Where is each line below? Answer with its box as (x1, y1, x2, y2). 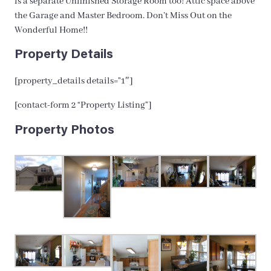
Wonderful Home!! (15, 24, 88, 36)
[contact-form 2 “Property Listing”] (15, 99, 152, 111)
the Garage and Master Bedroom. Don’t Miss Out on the (15, 10, 232, 21)
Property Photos (15, 123, 114, 137)
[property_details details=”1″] (15, 75, 133, 87)
